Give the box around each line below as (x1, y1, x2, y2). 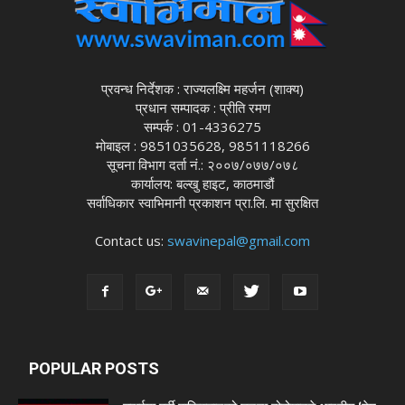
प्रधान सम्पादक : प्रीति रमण (135, 99, 270, 118)
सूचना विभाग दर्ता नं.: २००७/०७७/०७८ (106, 155, 299, 174)
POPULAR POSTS (29, 359, 159, 379)
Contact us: (95, 231, 167, 250)
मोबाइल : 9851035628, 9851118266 (95, 137, 310, 155)
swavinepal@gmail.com (167, 231, 310, 250)
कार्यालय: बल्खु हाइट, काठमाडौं (131, 174, 274, 193)
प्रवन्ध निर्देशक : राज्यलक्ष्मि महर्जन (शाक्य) (101, 80, 304, 99)
